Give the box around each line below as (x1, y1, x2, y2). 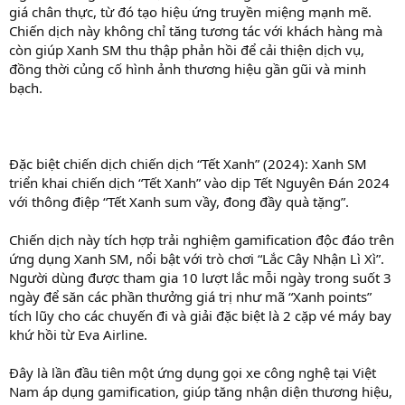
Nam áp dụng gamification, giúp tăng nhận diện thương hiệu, (9, 381, 392, 400)
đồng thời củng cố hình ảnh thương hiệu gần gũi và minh (9, 59, 366, 78)
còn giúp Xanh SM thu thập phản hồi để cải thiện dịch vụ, (9, 40, 364, 59)
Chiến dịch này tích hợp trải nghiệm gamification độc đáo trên (9, 230, 394, 249)
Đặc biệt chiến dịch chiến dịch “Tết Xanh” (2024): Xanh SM (9, 154, 367, 173)
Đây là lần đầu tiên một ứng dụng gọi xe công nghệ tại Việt (9, 363, 376, 381)
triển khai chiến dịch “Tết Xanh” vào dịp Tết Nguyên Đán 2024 (9, 173, 390, 192)
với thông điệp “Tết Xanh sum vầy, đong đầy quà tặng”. (9, 192, 349, 211)
